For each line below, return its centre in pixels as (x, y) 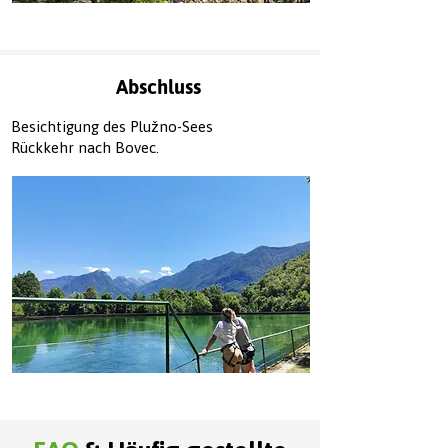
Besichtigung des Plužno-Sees (112, 126)
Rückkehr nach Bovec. (85, 147)
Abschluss (158, 86)
